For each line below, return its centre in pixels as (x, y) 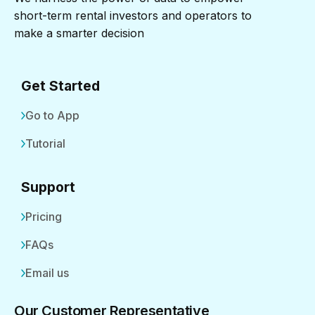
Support (48, 187)
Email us (47, 273)
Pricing (44, 217)
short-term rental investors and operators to (133, 16)
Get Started (60, 86)
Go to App (52, 116)
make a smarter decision (79, 33)
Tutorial (45, 144)
